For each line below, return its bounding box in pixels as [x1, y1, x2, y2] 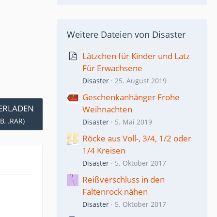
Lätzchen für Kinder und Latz [82, 50, 190, 62]
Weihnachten [82, 104, 132, 115]
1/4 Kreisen [82, 145, 125, 156]
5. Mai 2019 [114, 117, 152, 126]
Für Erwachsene [82, 62, 142, 74]
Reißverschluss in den [82, 174, 165, 185]
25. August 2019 [114, 76, 167, 85]
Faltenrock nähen [82, 186, 148, 197]
